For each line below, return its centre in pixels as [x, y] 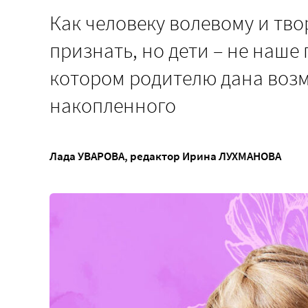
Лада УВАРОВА [87, 156]
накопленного [113, 105]
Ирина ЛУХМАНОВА [232, 156]
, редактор [153, 156]
